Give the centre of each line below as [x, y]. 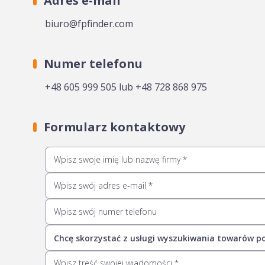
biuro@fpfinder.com [89, 24]
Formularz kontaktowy [114, 127]
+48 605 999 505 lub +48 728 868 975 [126, 87]
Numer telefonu [93, 64]
